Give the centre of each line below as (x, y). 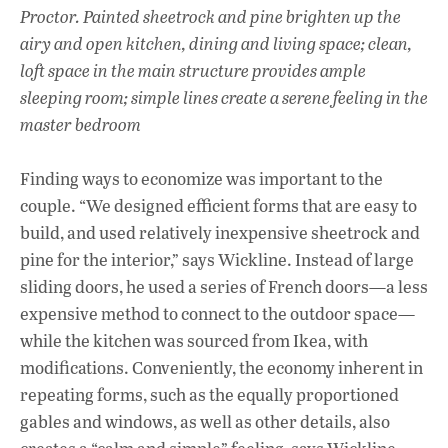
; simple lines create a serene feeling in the (276, 97)
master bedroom (80, 124)
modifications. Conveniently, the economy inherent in (221, 368)
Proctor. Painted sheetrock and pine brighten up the (210, 16)
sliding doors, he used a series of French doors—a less (224, 287)
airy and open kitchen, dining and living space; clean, (216, 43)
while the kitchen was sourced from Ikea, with (194, 341)
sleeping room (72, 97)
